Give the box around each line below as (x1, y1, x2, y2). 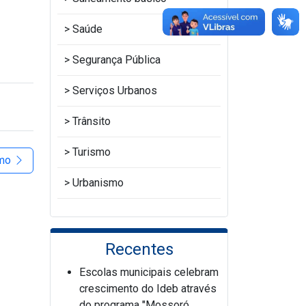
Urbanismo (72, 176, 124, 189)
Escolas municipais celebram (79, 266, 219, 279)
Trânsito (72, 115, 111, 128)
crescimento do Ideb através (79, 282, 217, 295)
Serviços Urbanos (72, 84, 157, 97)
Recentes (105, 240, 173, 259)
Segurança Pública (72, 53, 161, 66)
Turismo (72, 145, 111, 158)
